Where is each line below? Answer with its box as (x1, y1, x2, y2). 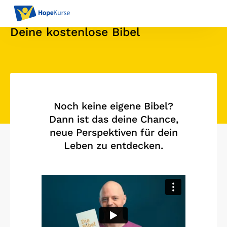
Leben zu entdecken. (64, 140, 163, 152)
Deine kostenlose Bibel (10, 25, 140, 39)
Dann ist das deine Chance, (49, 113, 178, 126)
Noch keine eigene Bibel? (54, 100, 173, 112)
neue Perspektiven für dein (49, 127, 178, 139)
